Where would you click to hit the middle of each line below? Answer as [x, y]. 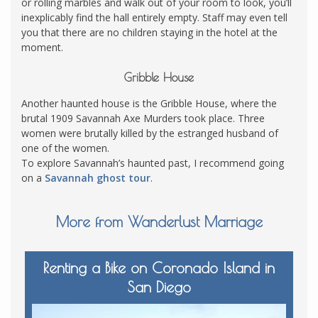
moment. [44, 47]
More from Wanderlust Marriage [159, 222]
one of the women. [67, 148]
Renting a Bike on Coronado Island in [159, 267]
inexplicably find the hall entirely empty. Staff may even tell [154, 17]
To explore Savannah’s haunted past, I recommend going [153, 163]
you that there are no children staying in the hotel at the [149, 32]
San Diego [159, 286]
